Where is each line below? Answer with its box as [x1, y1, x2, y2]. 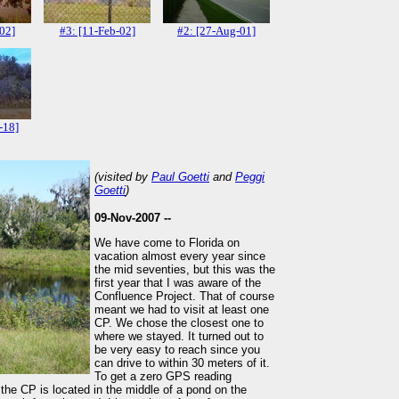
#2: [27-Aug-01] [177, 24, 256, 37]
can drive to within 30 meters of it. [94, 356, 270, 370]
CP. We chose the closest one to [94, 316, 264, 330]
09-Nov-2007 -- [94, 211, 171, 224]
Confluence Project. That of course [94, 289, 274, 304]
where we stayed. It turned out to [94, 330, 264, 344]
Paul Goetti [151, 170, 209, 183]
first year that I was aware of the [94, 276, 261, 290]
